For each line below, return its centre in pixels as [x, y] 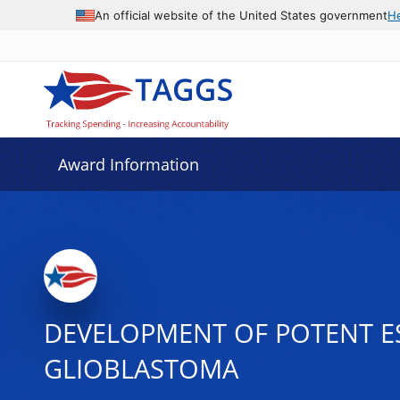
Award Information [128, 164]
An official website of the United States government [241, 15]
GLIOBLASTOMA [141, 369]
